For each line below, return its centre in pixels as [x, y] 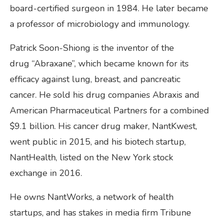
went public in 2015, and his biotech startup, [98, 142]
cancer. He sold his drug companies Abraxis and [105, 95]
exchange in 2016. [47, 173]
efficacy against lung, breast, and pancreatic [95, 79]
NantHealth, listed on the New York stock [91, 158]
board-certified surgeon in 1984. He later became [109, 9]
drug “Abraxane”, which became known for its [99, 64]
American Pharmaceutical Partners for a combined [109, 111]
